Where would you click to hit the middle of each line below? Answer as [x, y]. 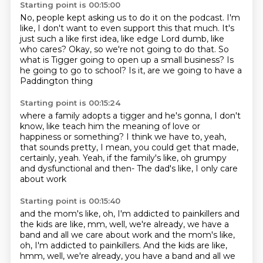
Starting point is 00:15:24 [70, 103]
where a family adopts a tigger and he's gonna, [117, 116]
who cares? [44, 49]
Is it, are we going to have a [185, 70]
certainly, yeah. [51, 158]
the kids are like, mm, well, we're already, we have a [124, 224]
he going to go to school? [74, 70]
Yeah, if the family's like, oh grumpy [154, 158]
